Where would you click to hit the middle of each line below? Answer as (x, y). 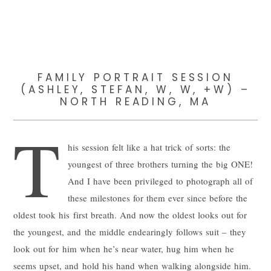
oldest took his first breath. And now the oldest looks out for (130, 214)
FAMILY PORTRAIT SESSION (135, 77)
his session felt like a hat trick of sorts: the (149, 147)
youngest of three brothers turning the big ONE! (160, 164)
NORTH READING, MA (135, 101)
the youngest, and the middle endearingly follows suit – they (130, 231)
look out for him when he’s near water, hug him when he (124, 248)
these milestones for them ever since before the (158, 198)
